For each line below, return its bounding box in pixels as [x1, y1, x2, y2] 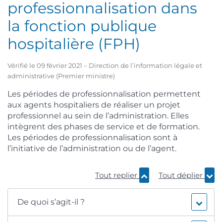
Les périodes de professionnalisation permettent [7, 89, 201, 99]
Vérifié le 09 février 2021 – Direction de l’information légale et [7, 61, 202, 69]
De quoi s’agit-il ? [17, 197, 85, 207]
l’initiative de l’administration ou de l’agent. [7, 143, 176, 153]
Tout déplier [159, 170, 205, 180]
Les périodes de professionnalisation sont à [7, 132, 177, 142]
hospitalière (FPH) [7, 34, 140, 53]
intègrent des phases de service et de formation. [7, 121, 200, 131]
